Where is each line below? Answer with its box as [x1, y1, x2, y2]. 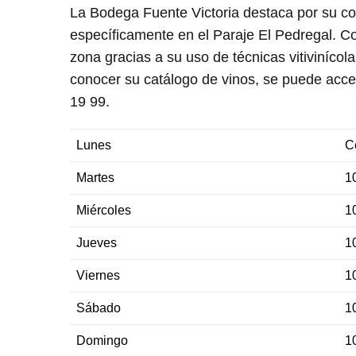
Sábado [76, 301, 121, 315]
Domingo [76, 334, 128, 347]
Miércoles [76, 203, 131, 217]
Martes [76, 171, 114, 184]
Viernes [76, 269, 120, 282]
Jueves [76, 236, 117, 250]
